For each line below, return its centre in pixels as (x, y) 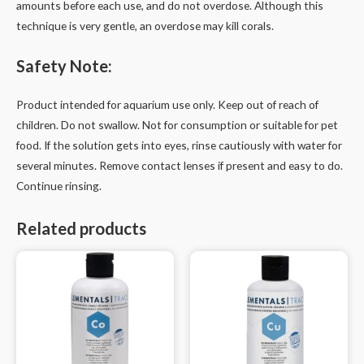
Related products (81, 229)
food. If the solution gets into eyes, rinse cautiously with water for (179, 145)
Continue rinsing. (59, 185)
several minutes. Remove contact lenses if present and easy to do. (180, 165)
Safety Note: (64, 65)
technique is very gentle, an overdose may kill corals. (145, 26)
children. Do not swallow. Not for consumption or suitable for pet (177, 124)
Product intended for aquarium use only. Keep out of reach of (167, 104)
